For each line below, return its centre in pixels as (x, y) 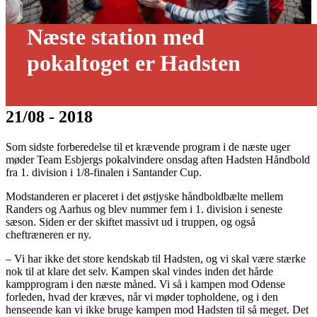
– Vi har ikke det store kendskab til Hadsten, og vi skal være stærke (156, 258)
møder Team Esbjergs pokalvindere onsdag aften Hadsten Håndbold (158, 159)
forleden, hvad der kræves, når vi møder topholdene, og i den (142, 296)
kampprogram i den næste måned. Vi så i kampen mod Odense (145, 284)
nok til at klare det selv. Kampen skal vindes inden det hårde (139, 271)
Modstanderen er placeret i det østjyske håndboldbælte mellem (144, 196)
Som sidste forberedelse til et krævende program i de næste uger (148, 146)
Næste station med (116, 36)
